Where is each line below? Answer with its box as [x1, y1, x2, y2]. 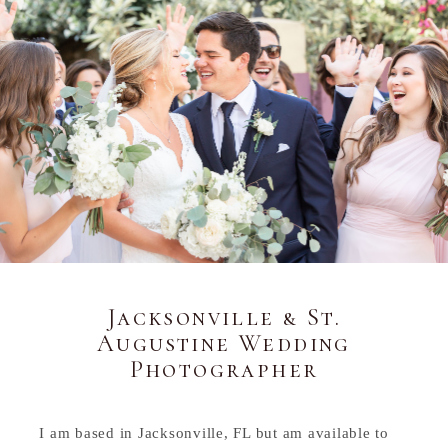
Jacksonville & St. [106, 302, 342, 332]
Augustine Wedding [97, 328, 351, 358]
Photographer [129, 354, 319, 384]
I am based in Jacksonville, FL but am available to [39, 424, 389, 441]
